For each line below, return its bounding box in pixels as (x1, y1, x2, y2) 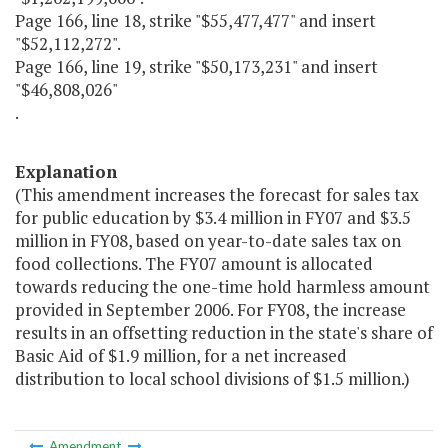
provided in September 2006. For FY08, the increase (15, 298, 406, 322)
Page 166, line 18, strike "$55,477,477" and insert (15, 9, 376, 33)
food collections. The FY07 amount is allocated (15, 252, 373, 276)
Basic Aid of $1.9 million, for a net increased (15, 344, 347, 368)
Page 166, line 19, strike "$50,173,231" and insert (15, 55, 378, 79)
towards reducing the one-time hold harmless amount (15, 275, 430, 299)
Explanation (15, 160, 117, 184)
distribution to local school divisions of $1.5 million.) (15, 367, 410, 391)
